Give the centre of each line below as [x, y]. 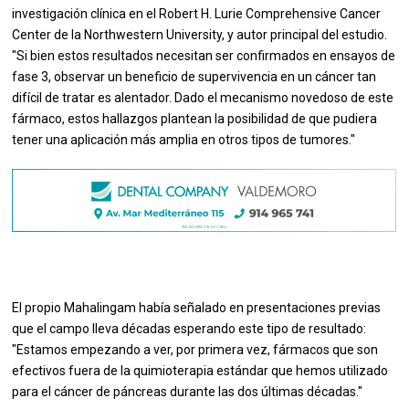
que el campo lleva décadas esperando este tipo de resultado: [189, 329]
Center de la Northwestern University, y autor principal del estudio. [200, 35]
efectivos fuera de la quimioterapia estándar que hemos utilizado [200, 371]
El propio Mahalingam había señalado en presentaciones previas [197, 308]
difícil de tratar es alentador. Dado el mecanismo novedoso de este [203, 98]
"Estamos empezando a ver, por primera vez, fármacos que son [195, 350]
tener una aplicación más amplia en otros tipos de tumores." [185, 140]
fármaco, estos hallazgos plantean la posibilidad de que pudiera [195, 119]
